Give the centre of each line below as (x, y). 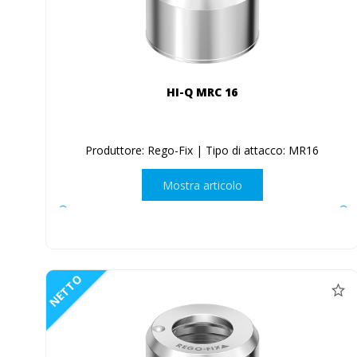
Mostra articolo (202, 185)
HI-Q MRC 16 (202, 92)
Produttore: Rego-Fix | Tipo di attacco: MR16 (202, 151)
